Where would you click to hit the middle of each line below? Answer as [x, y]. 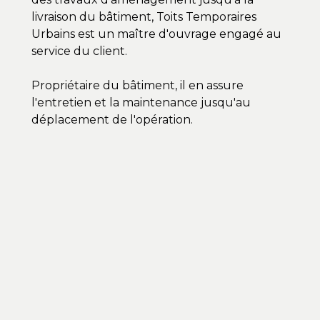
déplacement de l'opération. [115, 120]
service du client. [81, 51]
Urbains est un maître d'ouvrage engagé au [156, 34]
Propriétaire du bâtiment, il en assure [137, 86]
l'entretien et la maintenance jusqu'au [141, 103]
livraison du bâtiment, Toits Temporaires [144, 17]
